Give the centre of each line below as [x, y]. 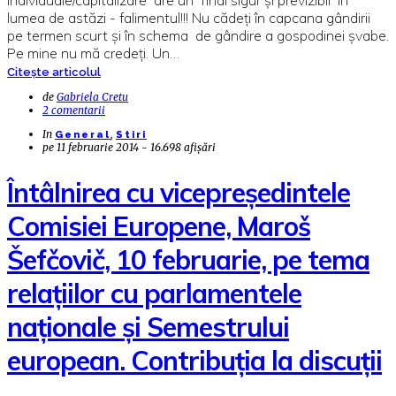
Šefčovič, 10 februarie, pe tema [188, 259]
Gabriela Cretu [92, 96]
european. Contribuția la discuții [194, 360]
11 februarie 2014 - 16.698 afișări [136, 147]
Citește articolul [54, 72]
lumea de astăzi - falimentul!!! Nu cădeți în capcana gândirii [189, 17]
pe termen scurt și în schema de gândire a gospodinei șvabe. [198, 35]
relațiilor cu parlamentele [154, 293]
